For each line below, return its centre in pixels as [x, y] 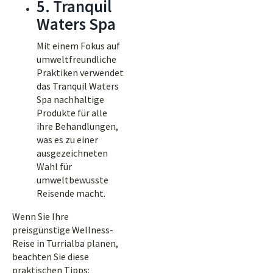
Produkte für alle [72, 113]
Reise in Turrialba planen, [65, 243]
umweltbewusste [73, 180]
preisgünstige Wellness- [63, 230]
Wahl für [54, 166]
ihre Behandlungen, [77, 126]
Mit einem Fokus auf [78, 46]
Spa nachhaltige [70, 99]
